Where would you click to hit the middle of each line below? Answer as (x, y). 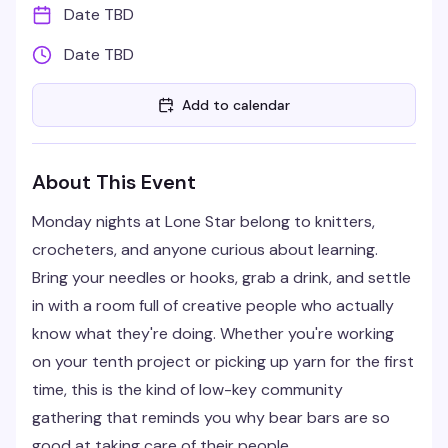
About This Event (114, 182)
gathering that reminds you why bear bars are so (211, 417)
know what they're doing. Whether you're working (213, 333)
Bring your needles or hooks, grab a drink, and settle (221, 277)
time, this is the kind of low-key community (187, 389)
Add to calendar (236, 105)
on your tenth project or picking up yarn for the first (223, 361)
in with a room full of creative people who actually (213, 305)
